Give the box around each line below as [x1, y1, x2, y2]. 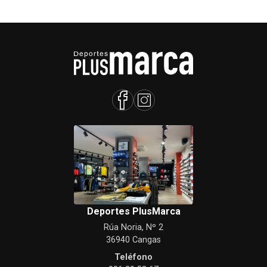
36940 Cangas [106, 235, 161, 246]
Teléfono [114, 252, 153, 263]
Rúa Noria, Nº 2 [104, 222, 163, 233]
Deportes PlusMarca [86, 206, 181, 218]
